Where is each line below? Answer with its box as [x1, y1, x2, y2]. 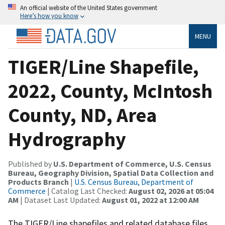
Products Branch [8, 176, 69, 187]
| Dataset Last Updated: [19, 194, 102, 205]
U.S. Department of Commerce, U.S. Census [53, 158, 211, 169]
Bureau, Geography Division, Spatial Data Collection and [8, 167, 213, 178]
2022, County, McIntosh [8, 78, 212, 103]
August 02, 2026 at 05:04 [129, 185, 213, 196]
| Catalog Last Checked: [46, 185, 129, 196]
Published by [8, 158, 53, 169]
